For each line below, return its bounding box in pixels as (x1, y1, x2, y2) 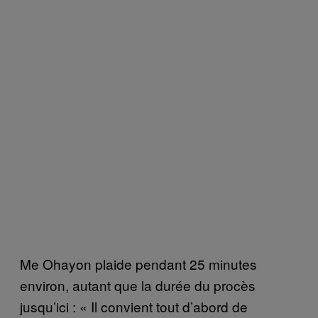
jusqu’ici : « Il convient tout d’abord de (20, 297, 248, 317)
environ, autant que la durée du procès (20, 275, 256, 295)
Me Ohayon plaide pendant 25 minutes (20, 254, 257, 274)
